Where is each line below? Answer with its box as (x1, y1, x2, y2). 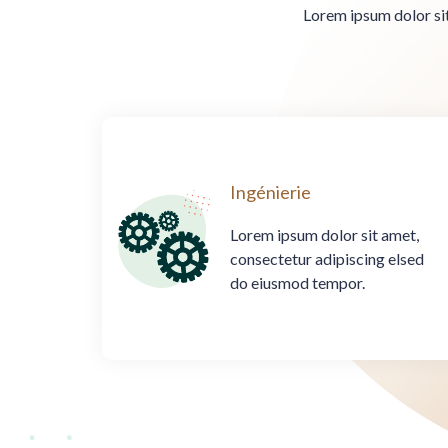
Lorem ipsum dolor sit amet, (229, 225, 419, 245)
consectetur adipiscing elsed (229, 249, 424, 269)
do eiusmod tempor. (229, 273, 365, 293)
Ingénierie (229, 181, 311, 204)
